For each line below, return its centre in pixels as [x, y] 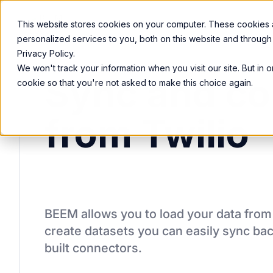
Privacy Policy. [46, 53]
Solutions [203, 23]
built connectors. [93, 248]
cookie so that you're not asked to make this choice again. [135, 83]
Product [115, 23]
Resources [251, 23]
